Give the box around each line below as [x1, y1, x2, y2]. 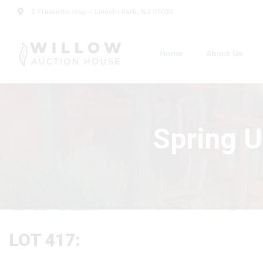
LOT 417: [9, 230, 80, 250]
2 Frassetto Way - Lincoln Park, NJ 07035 [31, 8, 173, 16]
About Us [205, 49, 242, 58]
